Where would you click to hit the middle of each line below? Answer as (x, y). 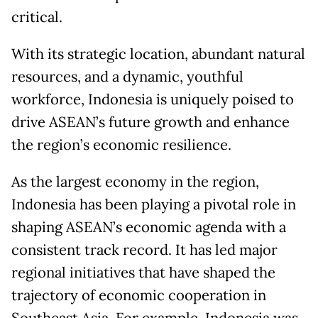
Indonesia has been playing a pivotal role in (154, 204)
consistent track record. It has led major (144, 250)
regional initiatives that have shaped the (143, 272)
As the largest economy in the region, (135, 181)
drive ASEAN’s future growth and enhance (150, 122)
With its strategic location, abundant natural (158, 54)
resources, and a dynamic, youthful (127, 76)
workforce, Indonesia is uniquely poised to (153, 99)
